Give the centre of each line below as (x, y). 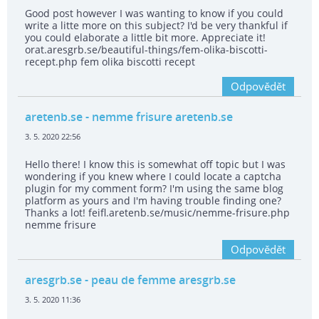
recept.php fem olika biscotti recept (110, 62)
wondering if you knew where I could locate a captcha (153, 177)
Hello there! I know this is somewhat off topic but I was (155, 164)
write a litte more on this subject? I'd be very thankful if (156, 26)
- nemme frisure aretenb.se (158, 117)
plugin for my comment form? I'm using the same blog (154, 189)
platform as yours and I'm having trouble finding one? (153, 201)
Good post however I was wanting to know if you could (154, 14)
